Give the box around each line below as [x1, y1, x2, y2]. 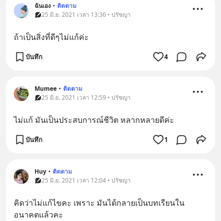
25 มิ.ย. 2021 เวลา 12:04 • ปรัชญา [41, 176, 131, 184]
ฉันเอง [35, 1, 51, 10]
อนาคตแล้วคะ [14, 209, 63, 220]
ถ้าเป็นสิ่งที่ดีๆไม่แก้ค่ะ [14, 32, 89, 42]
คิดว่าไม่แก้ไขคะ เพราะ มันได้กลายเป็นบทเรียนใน [14, 197, 184, 208]
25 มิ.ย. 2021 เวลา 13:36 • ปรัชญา [41, 10, 131, 19]
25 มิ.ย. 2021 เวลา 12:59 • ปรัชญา [41, 93, 131, 102]
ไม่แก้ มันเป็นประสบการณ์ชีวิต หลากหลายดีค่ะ [14, 114, 174, 125]
